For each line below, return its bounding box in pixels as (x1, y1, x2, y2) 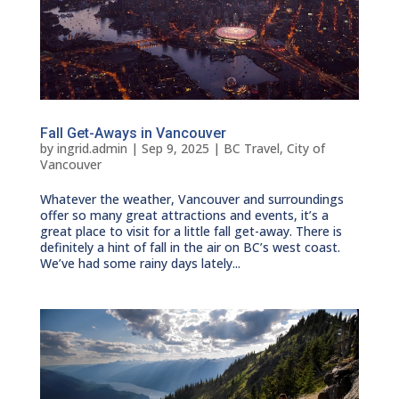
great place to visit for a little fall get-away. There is (39, 222, 342, 240)
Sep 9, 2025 (141, 139, 209, 157)
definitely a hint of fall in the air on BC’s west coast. (39, 238, 340, 256)
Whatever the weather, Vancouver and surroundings (39, 190, 344, 208)
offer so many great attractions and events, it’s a (39, 206, 329, 224)
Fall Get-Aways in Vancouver (39, 124, 226, 142)
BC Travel (223, 139, 280, 157)
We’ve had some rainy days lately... (39, 254, 240, 272)
